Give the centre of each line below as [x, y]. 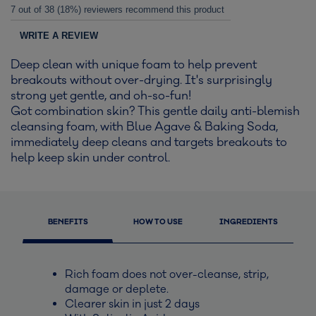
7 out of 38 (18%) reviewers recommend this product [117, 10]
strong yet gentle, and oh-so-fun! [101, 96]
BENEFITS [68, 222]
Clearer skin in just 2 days [132, 304]
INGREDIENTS [248, 222]
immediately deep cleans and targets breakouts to [149, 143]
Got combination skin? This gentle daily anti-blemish [155, 112]
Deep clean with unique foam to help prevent [134, 65]
